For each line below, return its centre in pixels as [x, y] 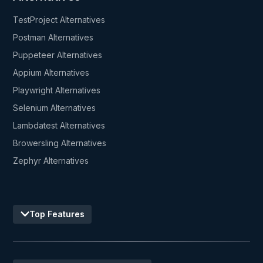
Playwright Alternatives [57, 90]
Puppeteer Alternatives [58, 55]
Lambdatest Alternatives [59, 125]
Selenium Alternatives [55, 107]
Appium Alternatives [51, 72]
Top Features [57, 214]
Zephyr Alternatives [51, 160]
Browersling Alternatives [60, 143]
